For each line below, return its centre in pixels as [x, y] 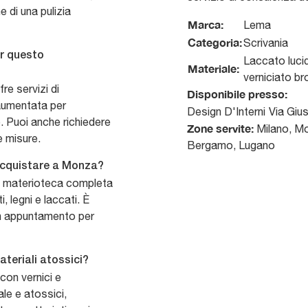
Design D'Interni [226, 112]
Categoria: [215, 43]
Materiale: [213, 69]
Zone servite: [220, 129]
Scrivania [266, 43]
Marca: [206, 25]
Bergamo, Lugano [231, 145]
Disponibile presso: [237, 94]
